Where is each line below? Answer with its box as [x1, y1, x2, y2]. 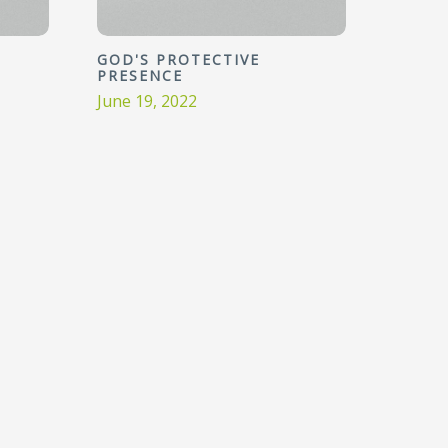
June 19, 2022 [97, 90, 197, 112]
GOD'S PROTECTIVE [97, 50, 260, 69]
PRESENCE [97, 66, 183, 85]
